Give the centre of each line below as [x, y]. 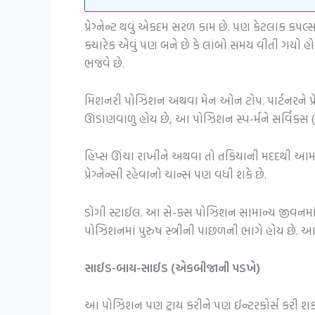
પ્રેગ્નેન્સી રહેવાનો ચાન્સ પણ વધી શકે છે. [175, 174]
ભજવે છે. [104, 63]
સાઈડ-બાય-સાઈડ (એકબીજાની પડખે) [172, 267]
